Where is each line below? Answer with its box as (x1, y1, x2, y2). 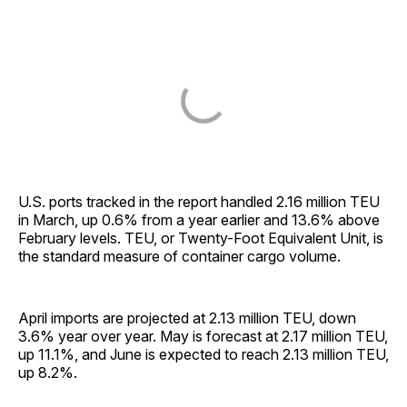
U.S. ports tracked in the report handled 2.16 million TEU (18, 193, 380, 212)
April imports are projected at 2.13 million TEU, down (18, 309, 356, 328)
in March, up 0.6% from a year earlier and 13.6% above (18, 211, 380, 230)
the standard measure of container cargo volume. (18, 247, 341, 266)
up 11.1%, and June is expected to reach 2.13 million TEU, (18, 345, 389, 364)
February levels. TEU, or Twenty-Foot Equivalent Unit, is (18, 229, 383, 248)
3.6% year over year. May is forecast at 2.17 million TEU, (18, 327, 388, 346)
